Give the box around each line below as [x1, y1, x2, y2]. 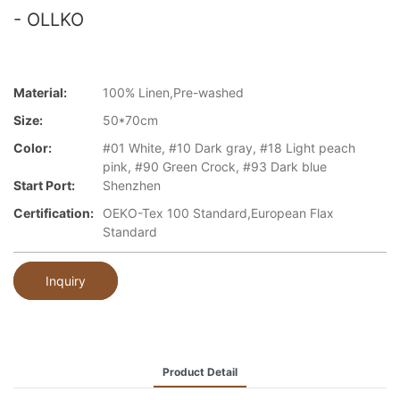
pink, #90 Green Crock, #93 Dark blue [103, 159, 327, 175]
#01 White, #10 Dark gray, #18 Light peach [103, 140, 355, 156]
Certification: [13, 205, 94, 221]
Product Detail [162, 364, 237, 379]
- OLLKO [13, 9, 84, 30]
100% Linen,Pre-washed [103, 85, 244, 101]
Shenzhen [103, 178, 161, 194]
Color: [13, 140, 52, 156]
